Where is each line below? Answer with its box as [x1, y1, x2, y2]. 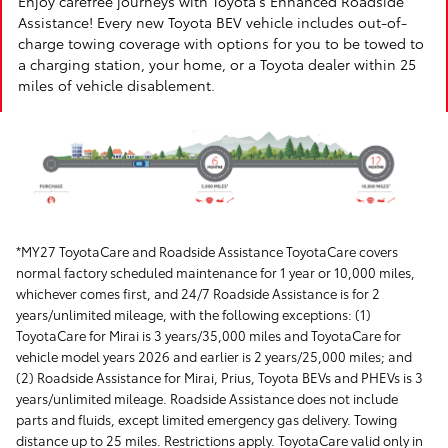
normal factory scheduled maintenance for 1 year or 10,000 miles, [16, 262, 415, 281]
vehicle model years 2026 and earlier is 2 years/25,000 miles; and [16, 346, 412, 365]
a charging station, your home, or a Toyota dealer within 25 [18, 54, 416, 74]
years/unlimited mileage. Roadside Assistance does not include [16, 388, 398, 407]
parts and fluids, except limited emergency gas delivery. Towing [16, 409, 397, 428]
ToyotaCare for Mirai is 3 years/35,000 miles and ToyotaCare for [16, 325, 401, 344]
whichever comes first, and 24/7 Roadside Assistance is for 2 [16, 283, 380, 302]
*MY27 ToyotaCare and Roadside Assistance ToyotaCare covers [16, 241, 398, 260]
